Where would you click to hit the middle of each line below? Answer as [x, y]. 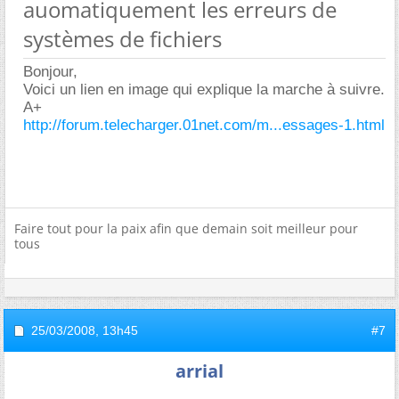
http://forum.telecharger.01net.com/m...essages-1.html [204, 125]
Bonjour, [50, 71]
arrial [199, 370]
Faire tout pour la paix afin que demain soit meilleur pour [186, 228]
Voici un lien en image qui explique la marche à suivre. [204, 89]
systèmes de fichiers [122, 38]
